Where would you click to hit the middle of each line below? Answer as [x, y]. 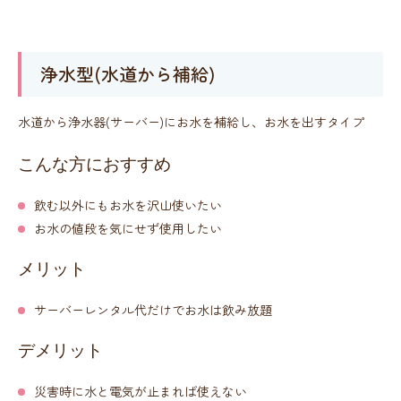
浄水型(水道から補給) [125, 74]
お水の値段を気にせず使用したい [128, 229]
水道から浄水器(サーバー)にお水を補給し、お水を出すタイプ [191, 122]
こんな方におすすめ [94, 165]
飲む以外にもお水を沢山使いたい [128, 205]
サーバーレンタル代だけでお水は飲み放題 [153, 310]
